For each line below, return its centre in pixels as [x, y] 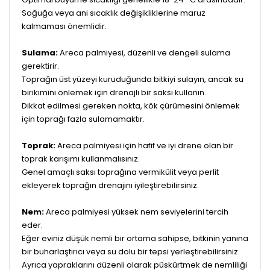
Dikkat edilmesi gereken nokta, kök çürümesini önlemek [131, 105]
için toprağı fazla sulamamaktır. [83, 119]
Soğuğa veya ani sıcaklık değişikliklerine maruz [114, 13]
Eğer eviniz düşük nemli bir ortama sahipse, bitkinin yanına [135, 238]
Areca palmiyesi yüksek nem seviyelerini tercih [136, 212]
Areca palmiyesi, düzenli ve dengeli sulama [144, 52]
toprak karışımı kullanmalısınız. [81, 159]
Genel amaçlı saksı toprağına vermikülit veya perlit [120, 172]
